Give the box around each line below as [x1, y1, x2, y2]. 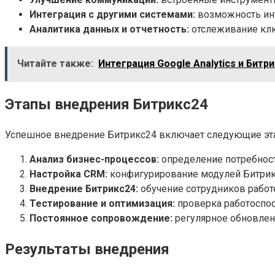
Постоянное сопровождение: [29, 212, 172, 224]
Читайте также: [17, 57, 93, 69]
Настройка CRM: [29, 168, 107, 180]
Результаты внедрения [5, 240, 169, 258]
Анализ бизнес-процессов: [29, 153, 159, 165]
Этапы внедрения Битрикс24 [5, 95, 208, 113]
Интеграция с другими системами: [29, 8, 195, 20]
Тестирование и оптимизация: [29, 197, 175, 209]
